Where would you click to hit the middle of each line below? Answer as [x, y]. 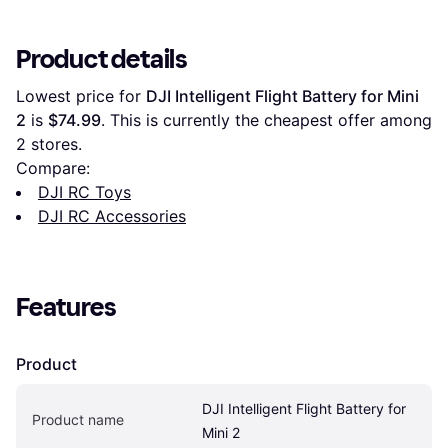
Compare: [53, 167]
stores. [54, 143]
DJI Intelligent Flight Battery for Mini [282, 95]
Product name [78, 419]
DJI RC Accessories [112, 215]
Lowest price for [81, 95]
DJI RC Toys [84, 191]
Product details [102, 59]
